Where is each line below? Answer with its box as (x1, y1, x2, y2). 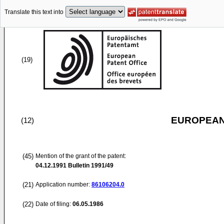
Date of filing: (35, 200, 71, 207)
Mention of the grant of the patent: (35, 152, 126, 159)
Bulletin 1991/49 (66, 162, 113, 169)
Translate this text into (4, 8, 63, 16)
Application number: (35, 181, 91, 188)
